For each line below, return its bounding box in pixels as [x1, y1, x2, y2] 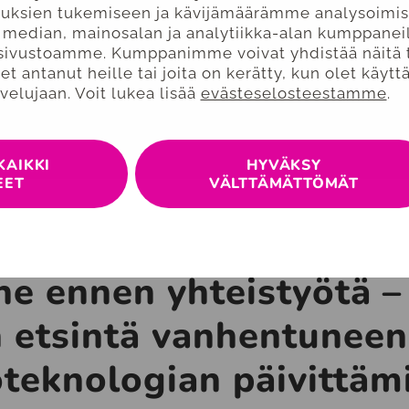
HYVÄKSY [246, 154, 321, 175]
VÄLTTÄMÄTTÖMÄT [208, 173, 360, 194]
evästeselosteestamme [200, 84, 387, 102]
